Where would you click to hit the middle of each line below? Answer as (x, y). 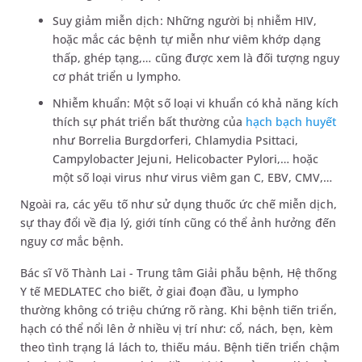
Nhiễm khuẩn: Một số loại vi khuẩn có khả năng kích (196, 103)
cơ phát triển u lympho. (117, 76)
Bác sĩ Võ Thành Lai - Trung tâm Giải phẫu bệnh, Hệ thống (179, 272)
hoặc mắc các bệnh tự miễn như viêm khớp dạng (187, 39)
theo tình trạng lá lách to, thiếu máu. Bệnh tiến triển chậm (180, 347)
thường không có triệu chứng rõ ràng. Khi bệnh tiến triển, (179, 309)
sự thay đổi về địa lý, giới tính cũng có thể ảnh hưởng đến (178, 222)
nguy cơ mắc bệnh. (72, 241)
